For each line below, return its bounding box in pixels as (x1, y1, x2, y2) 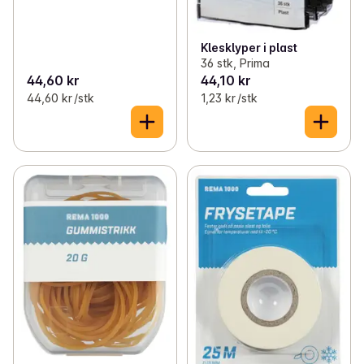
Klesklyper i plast (200, 40, 297, 54)
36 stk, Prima (200, 55, 270, 70)
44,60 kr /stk (27, 90, 94, 105)
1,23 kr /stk (200, 90, 258, 105)
